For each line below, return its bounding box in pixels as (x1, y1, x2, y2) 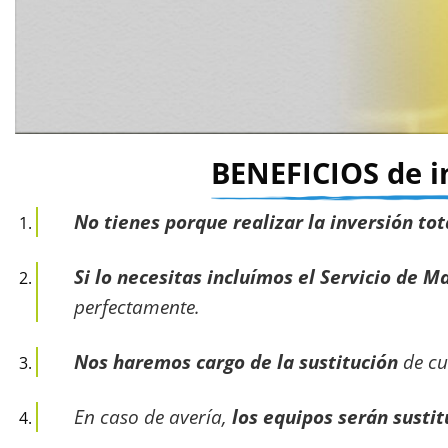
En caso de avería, (73, 402, 232, 430)
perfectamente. (73, 293, 200, 321)
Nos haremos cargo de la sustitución (73, 347, 398, 375)
